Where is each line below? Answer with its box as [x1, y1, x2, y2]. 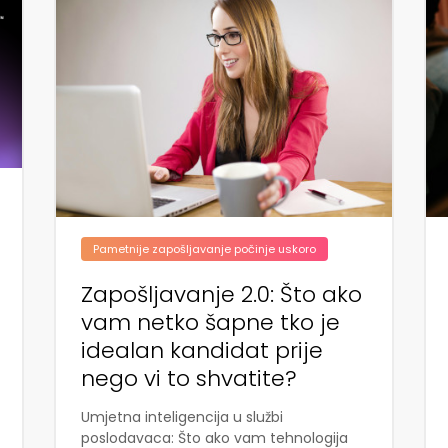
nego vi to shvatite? [80, 362, 297, 394]
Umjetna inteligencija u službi [80, 406, 283, 427]
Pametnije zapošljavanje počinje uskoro [92, 240, 316, 257]
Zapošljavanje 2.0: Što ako [80, 278, 362, 310]
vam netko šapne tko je [80, 306, 340, 338]
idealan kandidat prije [80, 334, 323, 366]
